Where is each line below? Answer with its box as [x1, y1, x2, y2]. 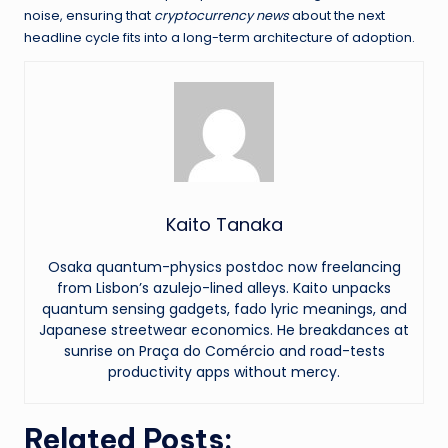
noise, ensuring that [24, 7, 154, 25]
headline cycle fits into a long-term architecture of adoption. [24, 29, 415, 47]
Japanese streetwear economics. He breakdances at [39, 320, 409, 341]
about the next [289, 7, 385, 25]
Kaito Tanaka [165, 212, 283, 238]
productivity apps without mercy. [108, 362, 340, 383]
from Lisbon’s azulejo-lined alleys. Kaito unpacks [57, 278, 391, 299]
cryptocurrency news [154, 7, 289, 25]
